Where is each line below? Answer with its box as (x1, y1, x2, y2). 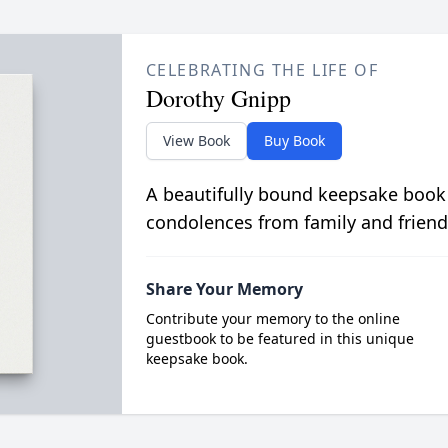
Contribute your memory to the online (145, 309, 400, 328)
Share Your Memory (145, 278, 303, 300)
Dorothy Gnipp (145, 82, 291, 114)
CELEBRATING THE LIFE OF (145, 59, 379, 81)
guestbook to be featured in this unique (145, 329, 414, 348)
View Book (162, 131, 230, 150)
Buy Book (263, 131, 325, 150)
